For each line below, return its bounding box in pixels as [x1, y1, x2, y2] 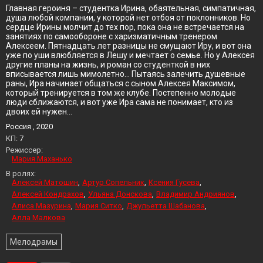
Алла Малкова [12, 213, 65, 222]
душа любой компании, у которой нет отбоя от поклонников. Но [6, 13, 251, 22]
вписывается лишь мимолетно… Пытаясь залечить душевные [6, 69, 245, 79]
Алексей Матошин [12, 178, 78, 187]
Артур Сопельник [82, 178, 144, 187]
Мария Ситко [75, 201, 122, 210]
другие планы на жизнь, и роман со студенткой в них [6, 60, 210, 69]
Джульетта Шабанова [126, 201, 205, 210]
